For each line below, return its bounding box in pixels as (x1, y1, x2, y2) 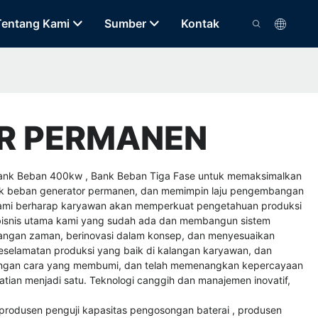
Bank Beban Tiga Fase (91, 169, 198, 182)
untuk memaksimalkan (198, 169, 302, 182)
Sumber (104, 16, 146, 31)
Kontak (180, 16, 219, 31)
